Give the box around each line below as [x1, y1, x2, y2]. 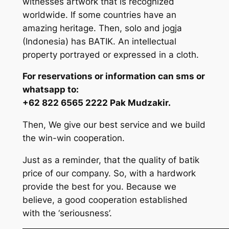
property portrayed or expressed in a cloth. [22, 49, 199, 60]
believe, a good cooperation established [22, 195, 188, 205]
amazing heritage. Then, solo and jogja [22, 22, 182, 33]
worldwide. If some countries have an [22, 9, 176, 20]
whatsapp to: [22, 84, 79, 95]
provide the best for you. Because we [22, 181, 176, 192]
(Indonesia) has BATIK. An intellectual [22, 36, 176, 47]
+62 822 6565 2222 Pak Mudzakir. [22, 98, 171, 108]
